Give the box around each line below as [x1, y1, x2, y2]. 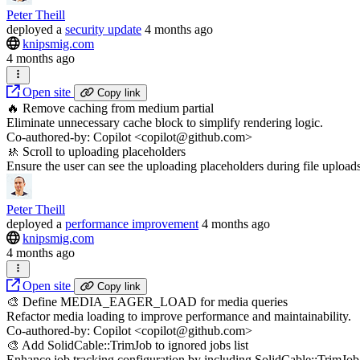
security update [65, 22, 141, 37]
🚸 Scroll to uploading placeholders [6, 144, 186, 158]
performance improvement [65, 216, 198, 231]
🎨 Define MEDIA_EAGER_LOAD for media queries [6, 294, 288, 309]
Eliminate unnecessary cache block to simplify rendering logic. [6, 115, 323, 129]
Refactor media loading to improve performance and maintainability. [6, 309, 351, 323]
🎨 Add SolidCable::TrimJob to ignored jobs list [6, 337, 248, 352]
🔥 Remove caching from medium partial [6, 100, 214, 115]
